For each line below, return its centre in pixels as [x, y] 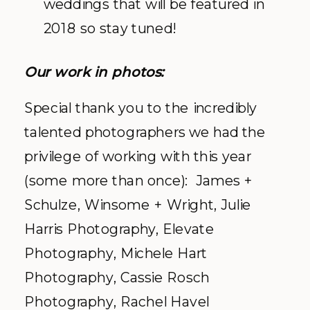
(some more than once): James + [139, 180]
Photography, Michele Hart [116, 253]
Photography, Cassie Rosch [117, 277]
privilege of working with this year [138, 156]
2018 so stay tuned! [110, 28]
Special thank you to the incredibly [140, 108]
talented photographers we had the [145, 132]
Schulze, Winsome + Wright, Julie [138, 204]
